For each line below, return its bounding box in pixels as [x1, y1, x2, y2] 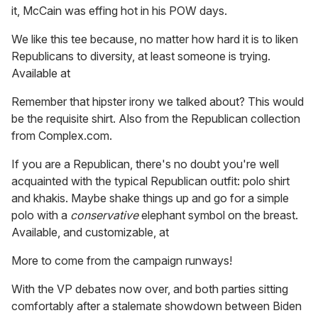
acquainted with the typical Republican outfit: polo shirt [11, 174, 290, 189]
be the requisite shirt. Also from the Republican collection [11, 111, 300, 126]
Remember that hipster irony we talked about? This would [11, 94, 304, 109]
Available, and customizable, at [11, 225, 169, 240]
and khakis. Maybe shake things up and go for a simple [11, 191, 289, 206]
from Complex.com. [11, 128, 112, 143]
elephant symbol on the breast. [138, 208, 298, 223]
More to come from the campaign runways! [11, 253, 232, 268]
